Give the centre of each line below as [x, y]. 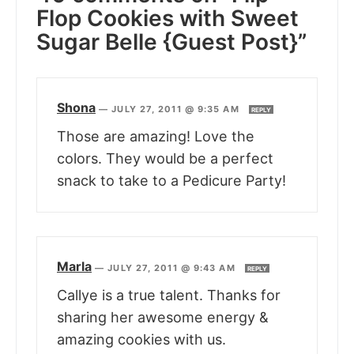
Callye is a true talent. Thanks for [169, 296]
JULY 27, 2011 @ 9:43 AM [173, 268]
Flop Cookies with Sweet [168, 19]
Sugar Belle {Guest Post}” [171, 42]
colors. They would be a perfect [165, 159]
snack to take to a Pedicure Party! [171, 181]
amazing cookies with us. [141, 340]
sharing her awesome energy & [163, 318]
